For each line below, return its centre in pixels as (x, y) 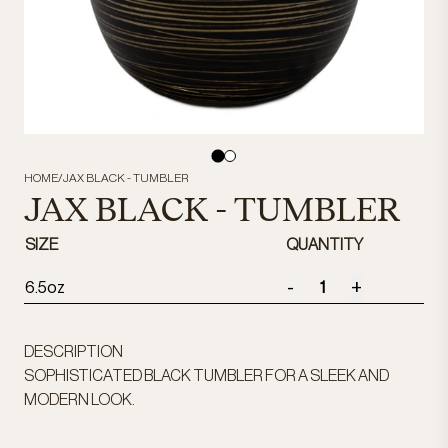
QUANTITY (324, 245)
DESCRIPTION (73, 352)
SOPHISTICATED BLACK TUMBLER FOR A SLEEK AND (206, 376)
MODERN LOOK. (79, 400)
